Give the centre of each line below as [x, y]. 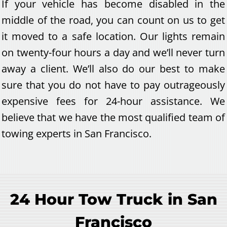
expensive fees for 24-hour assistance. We [113, 101]
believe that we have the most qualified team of [113, 117]
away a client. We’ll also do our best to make [113, 68]
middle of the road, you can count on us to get [113, 20]
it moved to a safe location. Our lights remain [113, 36]
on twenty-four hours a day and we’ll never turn [113, 52]
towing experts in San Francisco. [77, 133]
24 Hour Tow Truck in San [113, 199]
